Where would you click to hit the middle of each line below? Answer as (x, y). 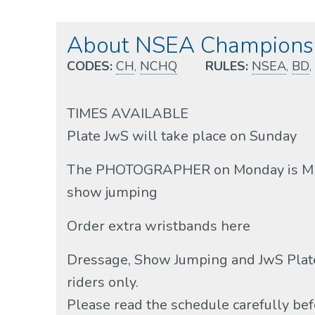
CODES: (90, 66)
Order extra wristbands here (159, 226)
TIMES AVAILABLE (128, 114)
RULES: (227, 66)
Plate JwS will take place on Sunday (182, 136)
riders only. (103, 282)
